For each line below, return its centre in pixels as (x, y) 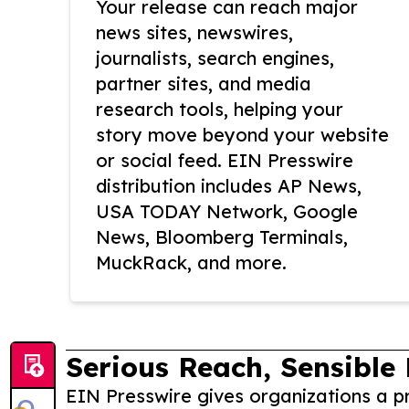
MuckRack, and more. (191, 263)
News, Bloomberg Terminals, (222, 237)
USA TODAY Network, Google (227, 212)
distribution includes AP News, (229, 186)
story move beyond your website (242, 135)
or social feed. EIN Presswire (225, 161)
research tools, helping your (220, 110)
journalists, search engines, (215, 58)
